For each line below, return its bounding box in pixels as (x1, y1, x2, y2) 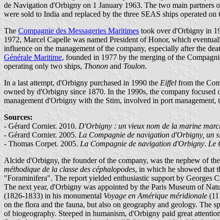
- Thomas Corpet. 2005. (4, 139, 80, 148)
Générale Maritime (4, 53, 62, 61)
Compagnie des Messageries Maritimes (18, 26, 139, 35)
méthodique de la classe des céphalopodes (4, 165, 135, 173)
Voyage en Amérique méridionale (104, 191, 207, 200)
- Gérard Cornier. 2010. (4, 121, 79, 130)
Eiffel (160, 78, 176, 87)
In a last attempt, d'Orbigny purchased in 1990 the (4, 78, 160, 87)
